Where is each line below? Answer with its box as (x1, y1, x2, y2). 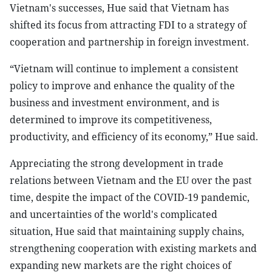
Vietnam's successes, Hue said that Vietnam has (10, 1, 229, 15)
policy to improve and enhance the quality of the (10, 79, 235, 92)
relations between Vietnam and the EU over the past (10, 174, 252, 187)
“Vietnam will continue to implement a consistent (10, 62, 239, 75)
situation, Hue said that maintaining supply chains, (10, 225, 244, 238)
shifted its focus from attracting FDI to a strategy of (10, 18, 246, 32)
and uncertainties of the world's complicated (10, 208, 217, 221)
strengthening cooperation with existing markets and (10, 242, 257, 255)
